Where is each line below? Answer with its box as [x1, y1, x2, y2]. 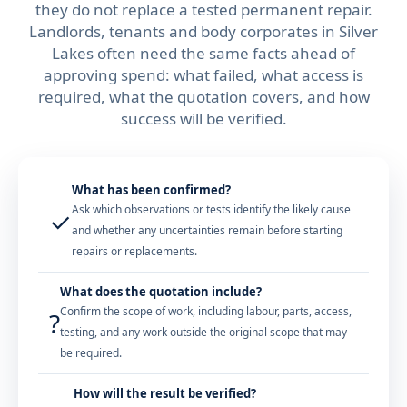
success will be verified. [120, 108, 287, 130]
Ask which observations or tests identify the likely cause [72, 202, 351, 218]
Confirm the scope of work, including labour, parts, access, [60, 303, 352, 320]
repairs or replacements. [72, 243, 197, 260]
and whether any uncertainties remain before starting [72, 223, 342, 239]
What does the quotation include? [60, 283, 262, 301]
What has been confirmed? [72, 182, 231, 199]
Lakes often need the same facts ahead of [52, 43, 355, 65]
